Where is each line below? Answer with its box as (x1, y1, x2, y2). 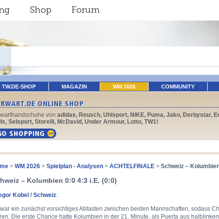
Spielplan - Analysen (46, 163, 103, 170)
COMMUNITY (161, 84, 195, 89)
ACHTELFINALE (109, 163, 154, 170)
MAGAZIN (62, 84, 87, 89)
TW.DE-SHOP (2, 84, 36, 89)
